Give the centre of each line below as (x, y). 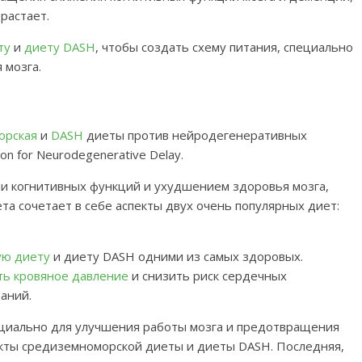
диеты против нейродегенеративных (197, 135)
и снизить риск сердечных (208, 276)
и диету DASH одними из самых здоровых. (177, 257)
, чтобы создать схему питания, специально (224, 47)
